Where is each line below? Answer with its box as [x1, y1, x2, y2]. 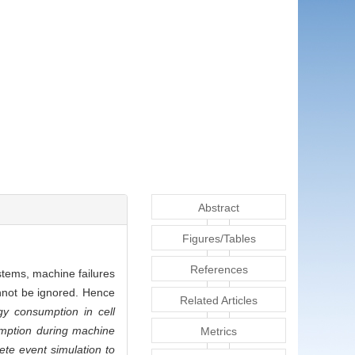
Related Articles [180, 294, 258, 307]
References [189, 263, 248, 277]
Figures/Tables [181, 232, 256, 246]
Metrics [200, 325, 237, 338]
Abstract [198, 201, 239, 215]
